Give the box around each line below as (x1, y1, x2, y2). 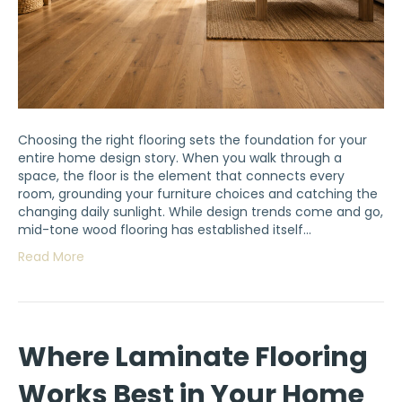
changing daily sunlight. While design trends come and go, (18, 203, 383, 222)
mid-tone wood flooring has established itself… (18, 221, 311, 240)
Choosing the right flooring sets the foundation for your (18, 131, 367, 150)
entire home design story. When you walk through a (18, 149, 342, 168)
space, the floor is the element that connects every (18, 167, 345, 186)
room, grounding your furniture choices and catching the (18, 185, 378, 204)
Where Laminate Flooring (18, 338, 368, 377)
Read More (18, 248, 84, 267)
